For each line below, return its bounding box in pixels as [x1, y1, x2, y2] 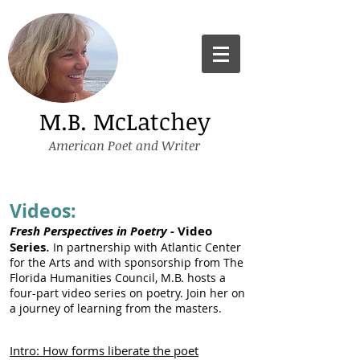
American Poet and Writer [49, 137, 200, 154]
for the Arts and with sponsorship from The [10, 255, 243, 270]
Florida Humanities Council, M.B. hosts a [10, 270, 226, 285]
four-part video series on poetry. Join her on [10, 285, 245, 301]
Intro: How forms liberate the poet [10, 342, 198, 358]
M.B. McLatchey [39, 105, 211, 137]
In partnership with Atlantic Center [50, 239, 241, 255]
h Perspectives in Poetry [33, 223, 167, 239]
